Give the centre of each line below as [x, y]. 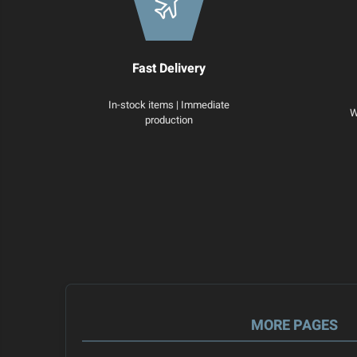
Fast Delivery [169, 69]
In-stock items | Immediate [169, 105]
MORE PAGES [294, 326]
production [169, 120]
